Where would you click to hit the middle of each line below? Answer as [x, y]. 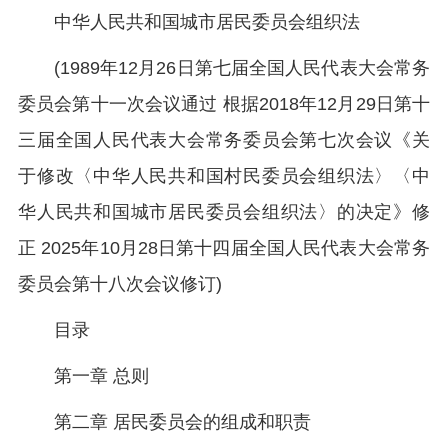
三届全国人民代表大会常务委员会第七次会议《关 [224, 140]
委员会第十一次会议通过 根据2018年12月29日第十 [224, 104]
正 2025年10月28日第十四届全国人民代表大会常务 [224, 248]
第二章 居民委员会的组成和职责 [182, 422]
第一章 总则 [101, 376]
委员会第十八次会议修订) [120, 284]
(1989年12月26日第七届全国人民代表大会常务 [242, 68]
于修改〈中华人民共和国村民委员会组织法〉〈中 [224, 176]
